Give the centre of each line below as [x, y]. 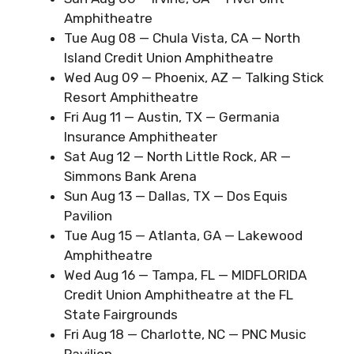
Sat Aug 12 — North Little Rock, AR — [177, 156]
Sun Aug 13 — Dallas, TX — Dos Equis [176, 196]
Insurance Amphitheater [141, 136]
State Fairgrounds [121, 314]
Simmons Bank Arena [130, 176]
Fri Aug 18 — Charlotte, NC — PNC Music [185, 334]
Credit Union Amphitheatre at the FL [179, 294]
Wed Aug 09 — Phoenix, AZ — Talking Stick [194, 77]
